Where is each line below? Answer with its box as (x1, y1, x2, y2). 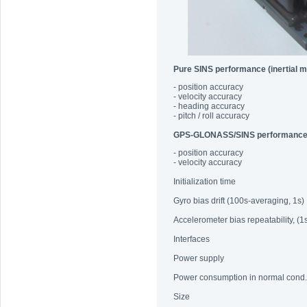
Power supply (173, 254, 224, 263)
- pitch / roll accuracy (173, 111, 249, 121)
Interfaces (173, 234, 210, 244)
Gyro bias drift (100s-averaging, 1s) (173, 196, 304, 206)
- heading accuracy (173, 101, 245, 111)
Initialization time (173, 177, 236, 186)
